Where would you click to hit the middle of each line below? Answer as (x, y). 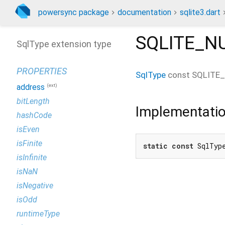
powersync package (74, 12)
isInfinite (32, 158)
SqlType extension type (64, 44)
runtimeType (38, 214)
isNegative (35, 186)
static (155, 146)
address (31, 87)
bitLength (33, 101)
